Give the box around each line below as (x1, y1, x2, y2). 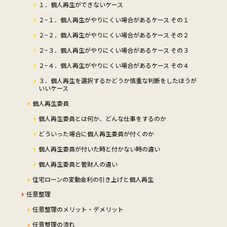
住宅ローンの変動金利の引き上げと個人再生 (32, 175, 154, 184)
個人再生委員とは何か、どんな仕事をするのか (38, 114, 166, 123)
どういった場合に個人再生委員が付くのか (38, 129, 154, 138)
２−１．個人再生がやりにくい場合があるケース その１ (38, 15, 189, 24)
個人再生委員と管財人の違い (38, 160, 118, 169)
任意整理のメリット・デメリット (32, 205, 124, 214)
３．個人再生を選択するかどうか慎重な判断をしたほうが (38, 76, 197, 85)
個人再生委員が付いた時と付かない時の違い (38, 144, 160, 154)
